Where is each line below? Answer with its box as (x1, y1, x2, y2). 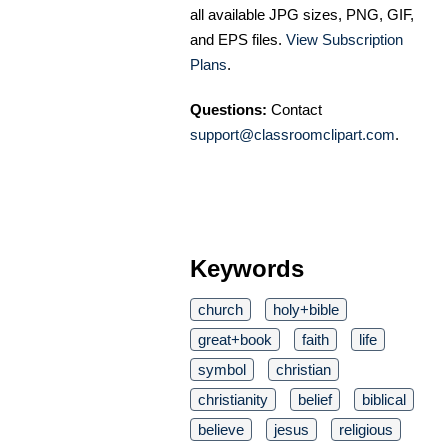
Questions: (190, 100, 267, 118)
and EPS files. (190, 30, 286, 48)
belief (298, 390, 332, 408)
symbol (198, 360, 246, 378)
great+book (198, 330, 272, 348)
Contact (267, 100, 322, 118)
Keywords (190, 254, 304, 282)
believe (198, 420, 244, 438)
